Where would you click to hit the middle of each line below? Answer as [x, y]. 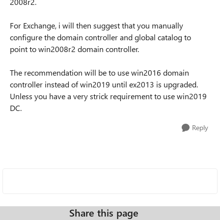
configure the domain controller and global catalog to [100, 37]
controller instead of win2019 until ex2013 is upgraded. [104, 84]
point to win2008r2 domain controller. [74, 49]
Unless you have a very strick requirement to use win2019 [108, 96]
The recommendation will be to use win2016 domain [99, 72]
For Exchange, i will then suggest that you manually [96, 25]
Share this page [104, 212]
